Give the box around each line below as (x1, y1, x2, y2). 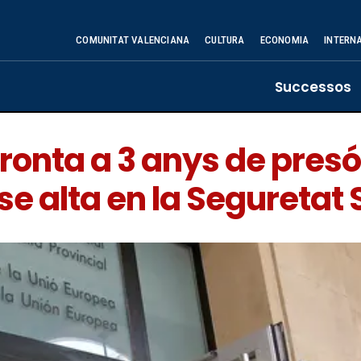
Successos (275, 77, 351, 97)
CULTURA (205, 34, 245, 46)
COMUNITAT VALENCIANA (76, 34, 190, 46)
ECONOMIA (259, 34, 309, 46)
